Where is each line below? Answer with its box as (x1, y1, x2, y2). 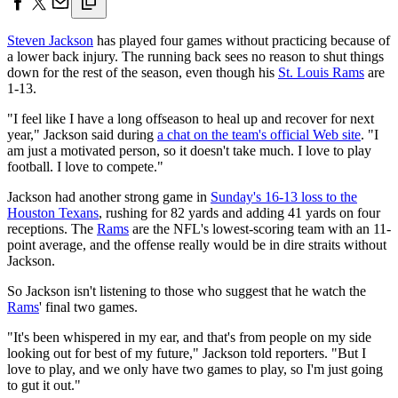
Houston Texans (7, 204, 99, 220)
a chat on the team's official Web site (157, 126, 361, 142)
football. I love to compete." (7, 158, 163, 174)
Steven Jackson (7, 32, 93, 48)
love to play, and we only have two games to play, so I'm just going (7, 361, 383, 377)
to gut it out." (7, 377, 81, 393)
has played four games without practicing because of (93, 32, 390, 48)
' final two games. (39, 298, 138, 314)
